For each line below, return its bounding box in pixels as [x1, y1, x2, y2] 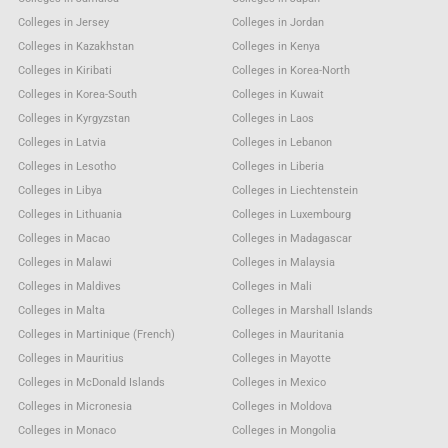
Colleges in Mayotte [232, 351, 332, 365]
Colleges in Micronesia [17, 399, 132, 413]
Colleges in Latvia [17, 135, 106, 149]
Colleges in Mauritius [17, 351, 124, 365]
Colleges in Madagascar [232, 231, 353, 245]
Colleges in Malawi [17, 255, 112, 269]
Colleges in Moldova [232, 399, 333, 413]
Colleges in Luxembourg [232, 207, 352, 221]
